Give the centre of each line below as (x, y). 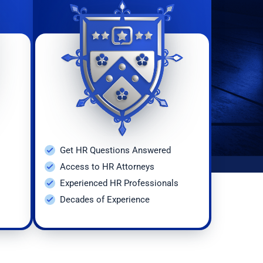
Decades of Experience (105, 199)
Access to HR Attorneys (107, 166)
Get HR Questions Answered (115, 150)
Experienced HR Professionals (119, 183)
